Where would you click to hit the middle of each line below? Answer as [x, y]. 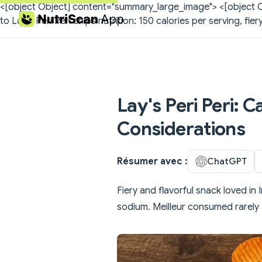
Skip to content [46, 20]
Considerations [181, 129]
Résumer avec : [152, 161]
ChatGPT [227, 161]
